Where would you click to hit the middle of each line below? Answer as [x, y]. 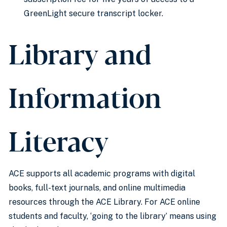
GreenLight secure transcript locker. [93, 13]
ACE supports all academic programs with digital [102, 174]
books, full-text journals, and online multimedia [97, 188]
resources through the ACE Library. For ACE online [104, 202]
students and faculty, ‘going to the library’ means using [112, 216]
